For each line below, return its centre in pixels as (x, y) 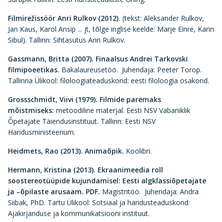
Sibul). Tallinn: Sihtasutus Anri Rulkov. (67, 40)
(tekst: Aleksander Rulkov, (162, 18)
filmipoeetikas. (35, 70)
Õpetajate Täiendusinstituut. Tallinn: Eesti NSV (82, 121)
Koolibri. (139, 151)
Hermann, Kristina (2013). (52, 170)
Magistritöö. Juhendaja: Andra (150, 192)
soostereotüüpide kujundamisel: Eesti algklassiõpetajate (107, 181)
